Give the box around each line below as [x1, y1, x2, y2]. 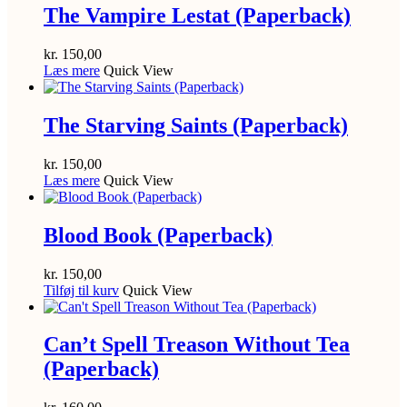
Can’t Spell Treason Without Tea [44, 333, 350, 357]
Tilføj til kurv [44, 282, 119, 298]
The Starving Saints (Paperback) [44, 113, 348, 137]
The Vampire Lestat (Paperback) [44, 4, 351, 28]
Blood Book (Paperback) [44, 223, 273, 247]
